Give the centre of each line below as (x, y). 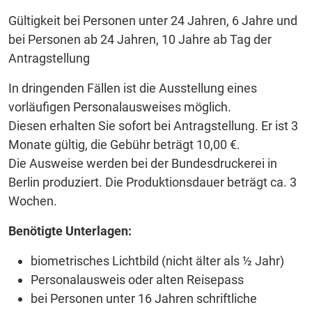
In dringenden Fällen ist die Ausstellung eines (133, 88)
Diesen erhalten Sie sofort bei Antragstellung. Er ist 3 (153, 125)
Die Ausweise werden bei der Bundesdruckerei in (143, 163)
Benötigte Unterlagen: (70, 231)
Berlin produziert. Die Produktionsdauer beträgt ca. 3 (153, 182)
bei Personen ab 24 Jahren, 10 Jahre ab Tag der (140, 39)
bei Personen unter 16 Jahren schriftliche (144, 298)
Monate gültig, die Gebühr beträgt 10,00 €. (126, 144)
